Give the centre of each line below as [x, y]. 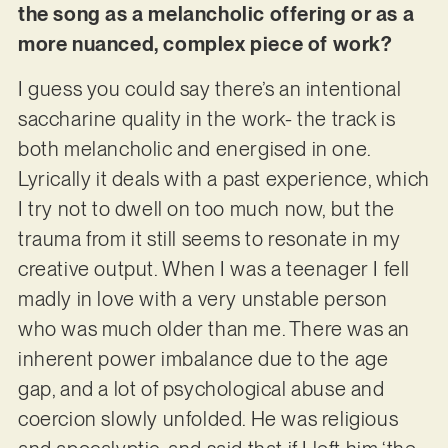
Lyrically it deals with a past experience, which [223, 178]
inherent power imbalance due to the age [203, 358]
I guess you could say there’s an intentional [209, 88]
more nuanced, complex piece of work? [204, 44]
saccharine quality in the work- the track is [206, 118]
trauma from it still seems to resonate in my [209, 238]
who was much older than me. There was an [213, 328]
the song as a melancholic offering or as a [216, 14]
